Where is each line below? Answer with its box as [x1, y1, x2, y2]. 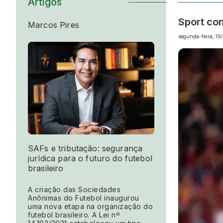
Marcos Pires [28, 19, 79, 30]
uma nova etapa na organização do [28, 202, 153, 211]
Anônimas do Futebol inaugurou [28, 193, 139, 202]
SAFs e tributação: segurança [28, 143, 143, 153]
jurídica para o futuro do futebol [28, 153, 152, 163]
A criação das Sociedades [28, 185, 120, 194]
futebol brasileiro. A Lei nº [28, 210, 120, 219]
